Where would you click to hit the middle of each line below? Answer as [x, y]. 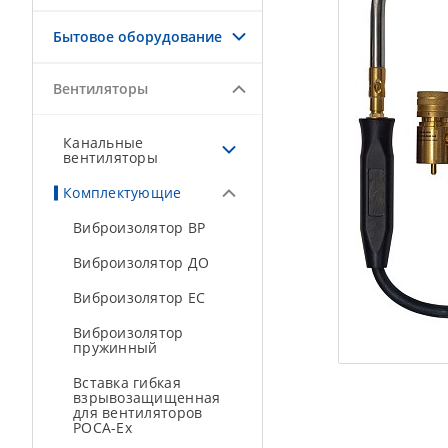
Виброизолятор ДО [141, 262]
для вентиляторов [138, 412]
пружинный [115, 347]
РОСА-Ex [102, 427]
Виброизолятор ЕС [139, 297]
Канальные [103, 142]
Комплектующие [122, 192]
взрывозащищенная [147, 397]
